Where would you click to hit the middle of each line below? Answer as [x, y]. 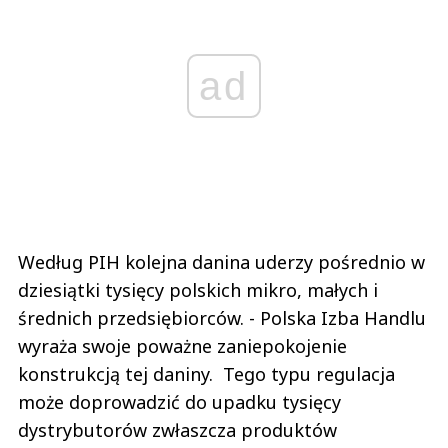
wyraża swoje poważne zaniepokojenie [182, 346]
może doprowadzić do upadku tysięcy [179, 402]
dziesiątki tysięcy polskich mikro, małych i [198, 290]
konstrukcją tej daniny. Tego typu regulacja [206, 374]
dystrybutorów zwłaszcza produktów [177, 430]
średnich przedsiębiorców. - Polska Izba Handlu [222, 318]
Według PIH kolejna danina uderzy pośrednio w [221, 262]
